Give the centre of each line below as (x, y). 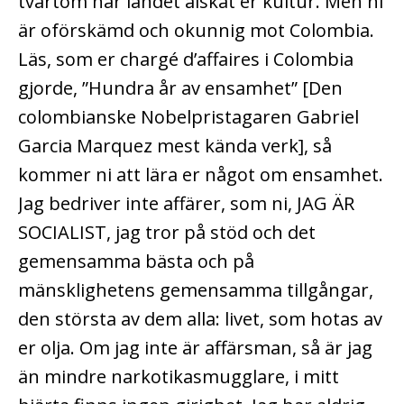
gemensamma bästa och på (136, 261)
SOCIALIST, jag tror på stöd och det (167, 232)
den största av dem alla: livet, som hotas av (200, 318)
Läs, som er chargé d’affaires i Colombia (186, 59)
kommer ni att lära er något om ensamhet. (201, 174)
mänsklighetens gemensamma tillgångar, (196, 289)
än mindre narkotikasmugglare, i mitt (179, 376)
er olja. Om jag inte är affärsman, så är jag (195, 347)
